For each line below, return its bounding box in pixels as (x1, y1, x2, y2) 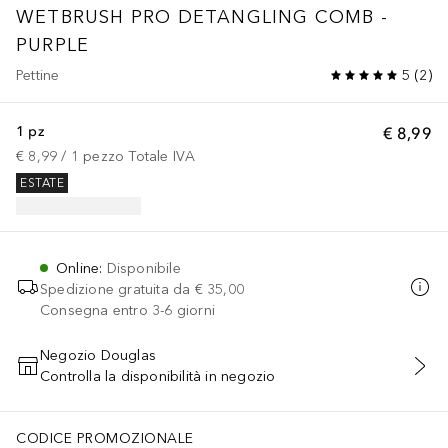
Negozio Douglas (40, 346, 156, 364)
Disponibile (106, 259, 181, 277)
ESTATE (20, 176, 64, 191)
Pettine (16, 66, 60, 84)
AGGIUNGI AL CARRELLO (137, 369, 310, 384)
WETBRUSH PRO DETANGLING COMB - (16, 5, 389, 28)
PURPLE (16, 33, 90, 56)
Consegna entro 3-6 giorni (40, 301, 215, 319)
